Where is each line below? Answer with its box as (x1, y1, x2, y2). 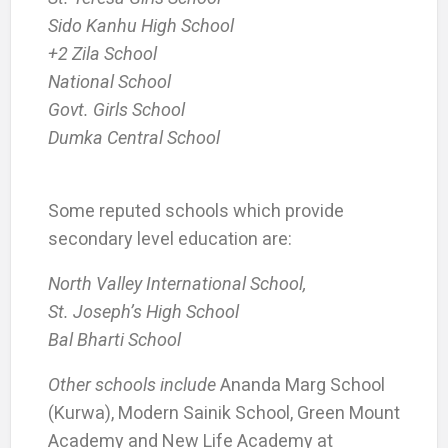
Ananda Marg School (215, 373, 385, 395)
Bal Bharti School (47, 328, 181, 350)
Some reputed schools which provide (47, 199, 344, 221)
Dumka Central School (47, 126, 220, 148)
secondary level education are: (47, 227, 292, 249)
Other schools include (47, 373, 216, 395)
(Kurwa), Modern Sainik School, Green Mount (47, 401, 400, 423)
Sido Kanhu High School (47, 14, 234, 36)
